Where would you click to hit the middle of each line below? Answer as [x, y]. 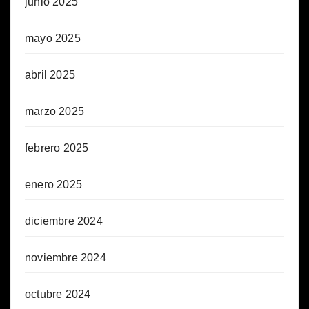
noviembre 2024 [66, 257]
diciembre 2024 [64, 221]
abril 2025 [50, 74]
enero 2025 [53, 184]
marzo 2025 [54, 111]
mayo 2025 [53, 38]
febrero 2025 [57, 148]
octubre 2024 [58, 294]
